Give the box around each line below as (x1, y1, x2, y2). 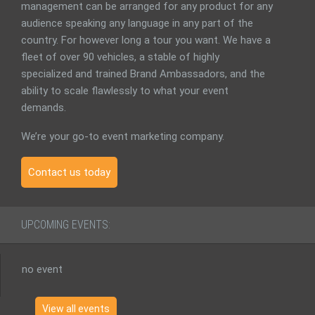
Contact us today (28, 166, 110, 179)
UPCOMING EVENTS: (21, 218, 110, 231)
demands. (21, 101, 66, 114)
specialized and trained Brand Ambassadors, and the (21, 67, 265, 80)
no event (22, 263, 63, 276)
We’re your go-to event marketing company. (21, 130, 224, 143)
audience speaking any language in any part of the (21, 17, 253, 30)
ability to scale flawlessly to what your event (21, 84, 229, 97)
